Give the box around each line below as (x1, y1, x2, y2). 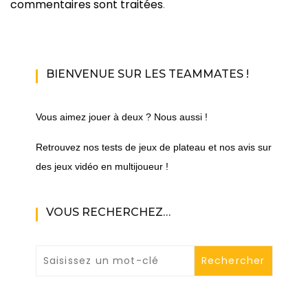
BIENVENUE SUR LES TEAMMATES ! (45, 67, 249, 81)
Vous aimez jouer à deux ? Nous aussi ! (35, 111, 208, 123)
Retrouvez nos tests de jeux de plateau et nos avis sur (35, 142, 272, 153)
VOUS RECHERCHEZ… (45, 206, 170, 219)
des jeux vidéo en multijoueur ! (35, 161, 168, 173)
